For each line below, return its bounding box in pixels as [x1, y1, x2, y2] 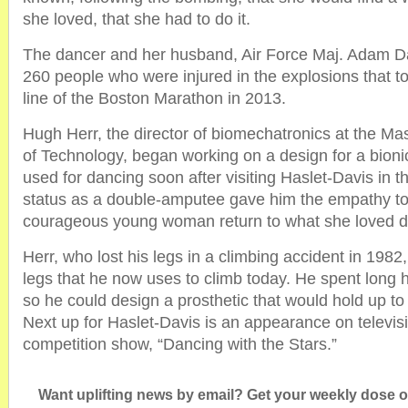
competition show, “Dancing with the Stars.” [23, 335, 337, 353]
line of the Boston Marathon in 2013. [23, 89, 286, 107]
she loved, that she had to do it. [23, 10, 250, 28]
